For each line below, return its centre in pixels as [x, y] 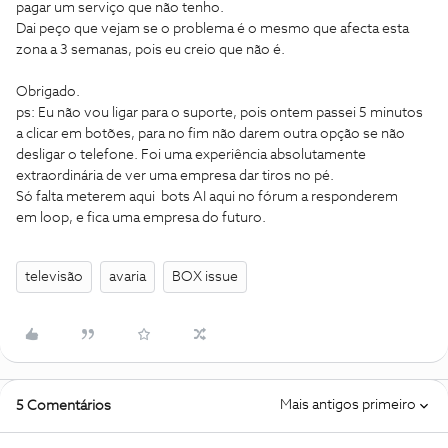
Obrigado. [48, 92]
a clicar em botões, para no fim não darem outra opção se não [210, 134]
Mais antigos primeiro [348, 405]
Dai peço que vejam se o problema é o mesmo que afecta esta [212, 29]
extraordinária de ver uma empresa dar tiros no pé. [175, 176]
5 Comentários [63, 406]
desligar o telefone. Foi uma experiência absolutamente [191, 155]
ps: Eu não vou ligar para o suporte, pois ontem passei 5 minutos [219, 113]
